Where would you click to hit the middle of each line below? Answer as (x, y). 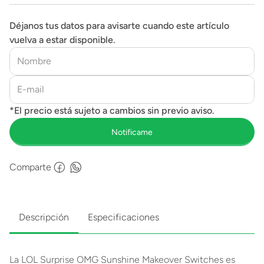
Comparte (30, 167)
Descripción (44, 217)
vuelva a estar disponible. (62, 40)
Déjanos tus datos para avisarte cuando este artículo (119, 26)
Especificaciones (123, 217)
